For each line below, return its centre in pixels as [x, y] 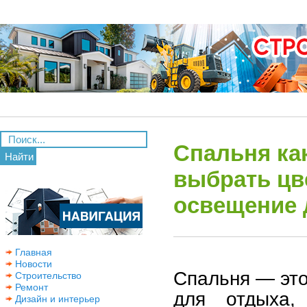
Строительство [47, 275]
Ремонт [30, 287]
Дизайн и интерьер [56, 299]
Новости [32, 264]
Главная [32, 252]
